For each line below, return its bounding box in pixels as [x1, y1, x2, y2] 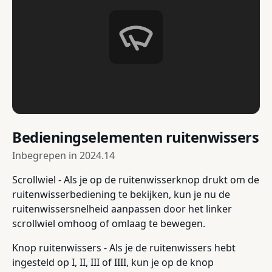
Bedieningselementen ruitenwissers [12, 127, 259, 148]
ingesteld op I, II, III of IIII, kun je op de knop [12, 256, 214, 270]
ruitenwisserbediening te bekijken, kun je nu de [12, 188, 230, 202]
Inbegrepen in [12, 149, 80, 163]
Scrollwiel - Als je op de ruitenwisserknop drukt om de [12, 173, 259, 187]
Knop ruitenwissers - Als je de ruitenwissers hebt [12, 241, 236, 255]
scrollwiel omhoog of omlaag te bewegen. [12, 217, 205, 231]
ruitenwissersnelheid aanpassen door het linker [12, 202, 232, 216]
